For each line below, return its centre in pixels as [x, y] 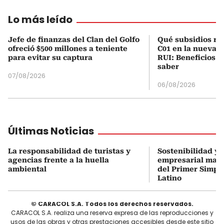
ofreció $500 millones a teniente [68, 49]
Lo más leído [40, 20]
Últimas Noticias [51, 131]
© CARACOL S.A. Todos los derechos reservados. [112, 204]
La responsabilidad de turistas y [69, 151]
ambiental [27, 169]
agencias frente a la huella [58, 160]
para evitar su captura [50, 58]
